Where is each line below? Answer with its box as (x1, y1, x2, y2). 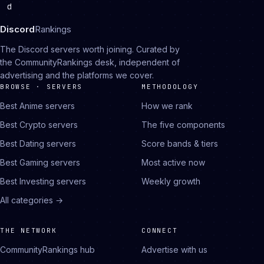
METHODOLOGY (141, 82, 199, 91)
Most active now (141, 157, 205, 167)
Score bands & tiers (141, 138, 218, 148)
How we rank (141, 101, 193, 111)
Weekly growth (141, 176, 200, 186)
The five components (141, 120, 225, 130)
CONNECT (141, 226, 178, 235)
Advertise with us (141, 245, 207, 255)
